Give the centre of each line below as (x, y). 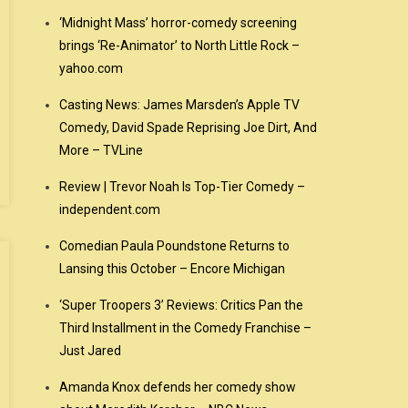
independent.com (110, 209)
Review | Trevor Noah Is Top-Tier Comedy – (183, 187)
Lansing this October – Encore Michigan (173, 269)
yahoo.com (92, 68)
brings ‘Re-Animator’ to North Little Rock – (180, 46)
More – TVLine (102, 150)
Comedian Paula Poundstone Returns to (175, 246)
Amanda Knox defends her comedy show (178, 387)
